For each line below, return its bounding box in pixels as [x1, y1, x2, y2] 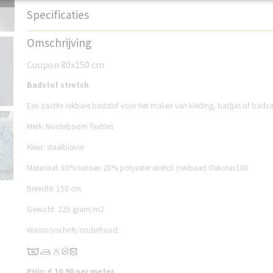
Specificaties [27, 7, 89, 22]
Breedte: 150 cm [27, 183, 81, 194]
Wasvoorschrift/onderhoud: [27, 225, 119, 235]
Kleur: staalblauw [27, 142, 84, 152]
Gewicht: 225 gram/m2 [27, 204, 104, 214]
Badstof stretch [27, 80, 89, 90]
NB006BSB [194, 31, 227, 41]
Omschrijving [27, 35, 91, 50]
